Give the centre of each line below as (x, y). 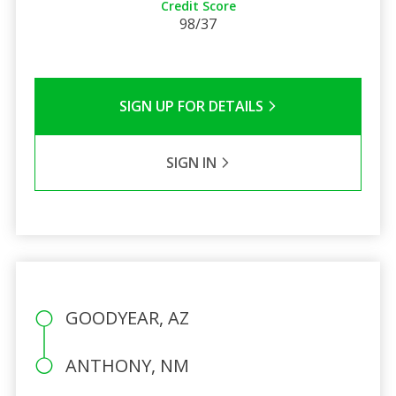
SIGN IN (193, 162)
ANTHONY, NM (127, 365)
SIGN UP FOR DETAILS (193, 106)
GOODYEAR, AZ (127, 317)
